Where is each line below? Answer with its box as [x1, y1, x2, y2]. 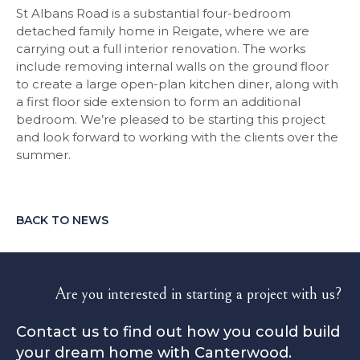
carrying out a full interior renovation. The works [16, 41, 305, 56]
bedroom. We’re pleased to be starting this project [16, 112, 325, 127]
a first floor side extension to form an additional [16, 94, 301, 109]
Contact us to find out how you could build [16, 323, 340, 341]
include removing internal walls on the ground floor [16, 59, 329, 74]
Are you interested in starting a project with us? [55, 285, 342, 304]
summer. [16, 147, 71, 162]
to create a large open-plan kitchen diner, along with [16, 76, 338, 92]
